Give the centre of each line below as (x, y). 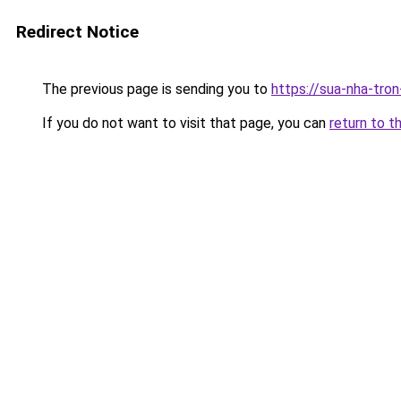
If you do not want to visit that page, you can (184, 123)
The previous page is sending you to (155, 89)
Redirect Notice (77, 32)
